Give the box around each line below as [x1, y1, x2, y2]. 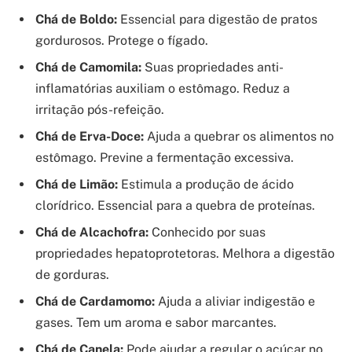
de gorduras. [35, 266, 109, 282]
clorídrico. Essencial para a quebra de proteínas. [35, 197, 315, 213]
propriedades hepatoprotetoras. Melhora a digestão [35, 245, 335, 261]
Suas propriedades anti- [141, 59, 284, 75]
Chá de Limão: [35, 176, 118, 192]
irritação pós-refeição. [35, 101, 164, 117]
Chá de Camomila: [35, 59, 141, 75]
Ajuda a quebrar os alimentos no [144, 128, 334, 144]
